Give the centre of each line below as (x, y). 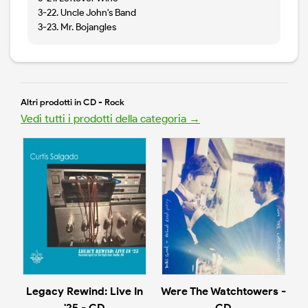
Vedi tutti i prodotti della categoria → (110, 119)
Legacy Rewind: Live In (85, 291)
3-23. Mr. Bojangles (77, 27)
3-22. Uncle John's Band (87, 13)
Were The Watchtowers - (223, 291)
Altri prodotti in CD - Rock (73, 102)
